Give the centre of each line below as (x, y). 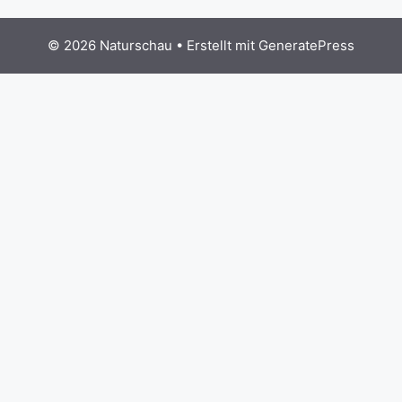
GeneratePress (306, 45)
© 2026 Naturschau (110, 45)
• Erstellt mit (215, 45)
